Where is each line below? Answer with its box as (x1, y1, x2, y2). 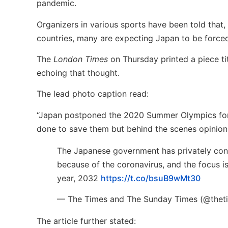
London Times (53, 53, 108, 64)
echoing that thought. (37, 67, 120, 78)
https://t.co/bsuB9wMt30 (101, 173, 201, 183)
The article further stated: (37, 216, 136, 226)
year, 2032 (57, 173, 101, 183)
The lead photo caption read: (37, 89, 149, 99)
